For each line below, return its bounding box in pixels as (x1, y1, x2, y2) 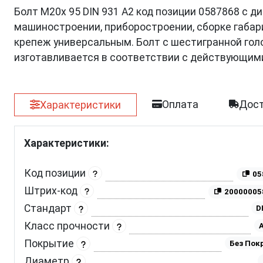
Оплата (162, 97, 199, 110)
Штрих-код (24, 184, 80, 197)
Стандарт (24, 202, 74, 214)
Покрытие (24, 237, 76, 249)
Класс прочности (24, 220, 112, 232)
